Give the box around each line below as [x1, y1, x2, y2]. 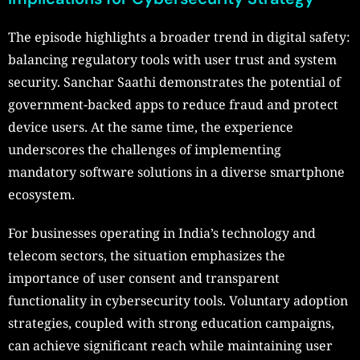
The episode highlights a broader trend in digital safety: [8, 28, 350, 47]
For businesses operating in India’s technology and [8, 224, 316, 243]
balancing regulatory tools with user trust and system [8, 51, 337, 69]
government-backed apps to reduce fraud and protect [8, 96, 338, 114]
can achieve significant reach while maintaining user [8, 337, 333, 355]
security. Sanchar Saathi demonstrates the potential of [8, 73, 341, 92]
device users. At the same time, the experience [8, 118, 293, 137]
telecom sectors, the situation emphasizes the [8, 247, 285, 265]
